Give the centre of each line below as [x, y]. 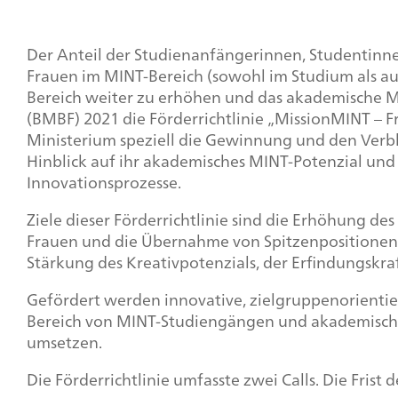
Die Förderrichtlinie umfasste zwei [154, 380]
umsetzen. [64, 342]
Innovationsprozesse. [104, 183]
